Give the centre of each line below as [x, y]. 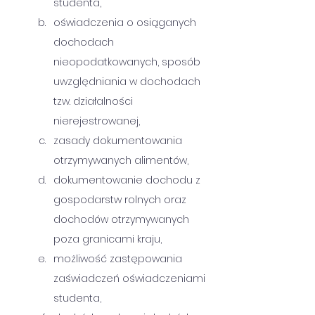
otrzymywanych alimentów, [121, 160]
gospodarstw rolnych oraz [121, 200]
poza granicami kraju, [108, 239]
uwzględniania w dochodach [128, 82]
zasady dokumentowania [119, 141]
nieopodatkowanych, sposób [128, 62]
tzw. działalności [95, 101]
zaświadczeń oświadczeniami [131, 278]
